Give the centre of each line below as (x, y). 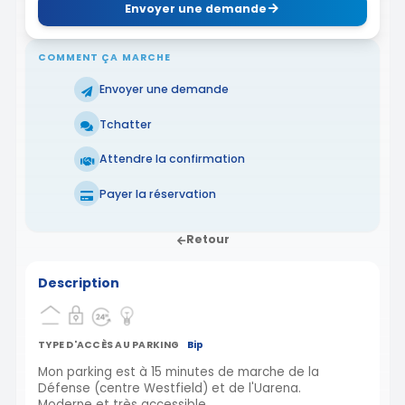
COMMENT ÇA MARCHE (104, 57)
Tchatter (126, 124)
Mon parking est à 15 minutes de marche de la (179, 372)
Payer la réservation (158, 193)
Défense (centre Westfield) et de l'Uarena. (170, 389)
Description (79, 283)
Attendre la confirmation (172, 159)
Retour (208, 240)
